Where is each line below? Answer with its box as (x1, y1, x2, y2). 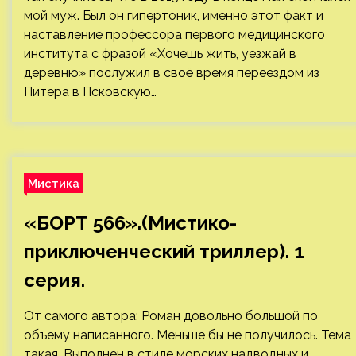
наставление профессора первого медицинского (24, 27, 325, 42)
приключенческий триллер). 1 (24, 240, 304, 263)
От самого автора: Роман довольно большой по (24, 308, 318, 323)
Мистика (28, 176, 79, 190)
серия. (24, 269, 85, 292)
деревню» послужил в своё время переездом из (24, 65, 319, 80)
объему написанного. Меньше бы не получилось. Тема (24, 327, 351, 342)
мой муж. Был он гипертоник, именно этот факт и (24, 8, 323, 23)
